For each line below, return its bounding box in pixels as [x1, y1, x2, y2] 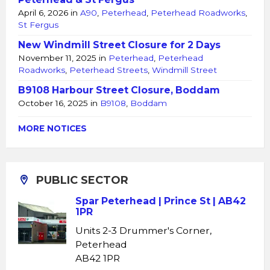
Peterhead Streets [69, 65, 148, 75]
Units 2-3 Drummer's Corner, [75, 225, 212, 237]
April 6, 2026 [18, 8, 71, 18]
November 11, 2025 [18, 53, 99, 63]
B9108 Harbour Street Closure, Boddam [18, 84, 220, 96]
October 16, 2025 [18, 98, 90, 108]
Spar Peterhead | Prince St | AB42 [75, 195, 246, 207]
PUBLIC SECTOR [36, 174, 128, 187]
